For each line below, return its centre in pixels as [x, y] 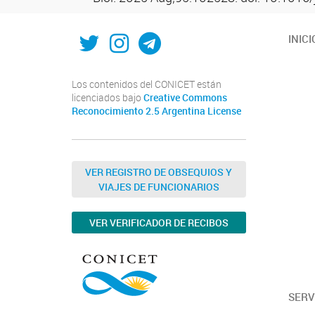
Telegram [185, 31]
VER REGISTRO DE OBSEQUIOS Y [159, 172]
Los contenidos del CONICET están [147, 84]
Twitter [113, 31]
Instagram [160, 31]
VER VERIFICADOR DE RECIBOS [159, 223]
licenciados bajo [108, 98]
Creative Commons [185, 98]
